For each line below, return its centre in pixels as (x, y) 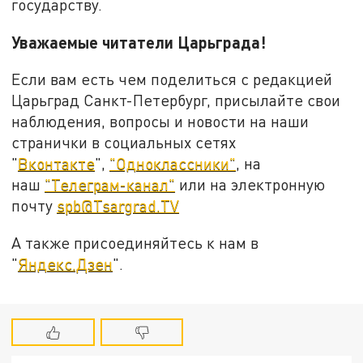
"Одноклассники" (173, 164)
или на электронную (250, 185)
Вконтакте (57, 164)
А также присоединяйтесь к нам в (135, 242)
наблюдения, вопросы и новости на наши (160, 122)
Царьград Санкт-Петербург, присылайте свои (176, 100)
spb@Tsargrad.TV (118, 206)
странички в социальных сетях (124, 143)
